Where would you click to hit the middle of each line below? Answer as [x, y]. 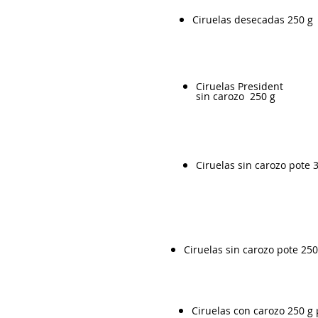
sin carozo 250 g [236, 96]
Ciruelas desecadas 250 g [253, 20]
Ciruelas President [240, 86]
